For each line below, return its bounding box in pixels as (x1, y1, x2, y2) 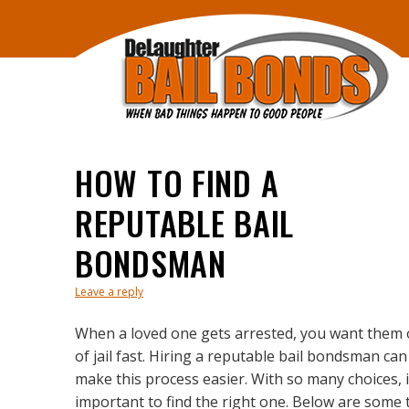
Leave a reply (75, 284, 143, 299)
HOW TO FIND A (75, 158, 279, 206)
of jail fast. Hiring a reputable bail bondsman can (75, 346, 407, 366)
